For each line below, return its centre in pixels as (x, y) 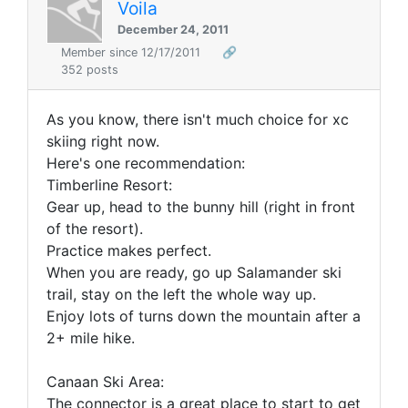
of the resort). (95, 229)
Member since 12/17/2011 (133, 53)
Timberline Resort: (109, 185)
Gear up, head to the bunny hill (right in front (201, 207)
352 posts (90, 70)
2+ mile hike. (91, 338)
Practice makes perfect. (129, 251)
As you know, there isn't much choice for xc (198, 120)
